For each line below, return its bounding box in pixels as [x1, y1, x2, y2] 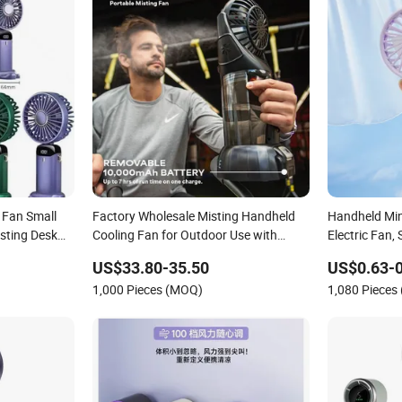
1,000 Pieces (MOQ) [92, 281, 203, 299]
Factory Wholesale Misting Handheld [92, 207, 295, 225]
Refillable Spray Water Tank [92, 245, 243, 263]
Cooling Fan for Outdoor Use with [92, 226, 277, 244]
